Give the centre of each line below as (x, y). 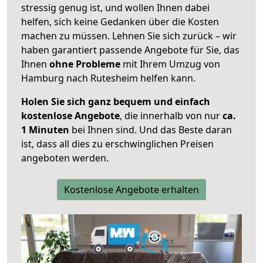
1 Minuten (45, 130)
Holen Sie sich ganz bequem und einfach (116, 102)
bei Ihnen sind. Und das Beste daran (151, 130)
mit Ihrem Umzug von (170, 64)
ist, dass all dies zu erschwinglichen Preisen (117, 144)
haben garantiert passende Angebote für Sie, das (130, 50)
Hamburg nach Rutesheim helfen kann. (108, 78)
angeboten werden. (65, 158)
